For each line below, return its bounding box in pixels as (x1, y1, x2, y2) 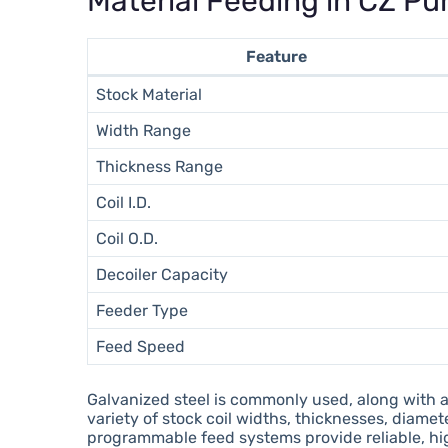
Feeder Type (96, 300, 189, 320)
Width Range (96, 120, 192, 140)
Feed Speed (96, 336, 186, 356)
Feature (245, 46, 307, 66)
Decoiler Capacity (96, 264, 229, 284)
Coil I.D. (96, 192, 152, 212)
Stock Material (96, 84, 203, 104)
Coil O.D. (96, 228, 159, 248)
